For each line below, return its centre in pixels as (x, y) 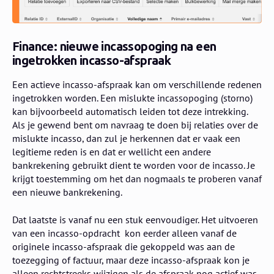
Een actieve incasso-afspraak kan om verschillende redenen (137, 85)
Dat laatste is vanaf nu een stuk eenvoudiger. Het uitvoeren (135, 219)
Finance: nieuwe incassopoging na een (114, 47)
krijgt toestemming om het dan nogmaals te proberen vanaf (137, 179)
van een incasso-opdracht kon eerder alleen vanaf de (124, 233)
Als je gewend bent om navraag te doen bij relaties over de (135, 125)
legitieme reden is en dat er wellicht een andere (112, 152)
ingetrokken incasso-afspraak (92, 61)
